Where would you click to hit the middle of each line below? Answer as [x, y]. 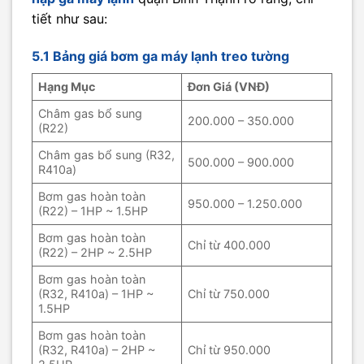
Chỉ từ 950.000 [230, 349]
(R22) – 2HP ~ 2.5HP [95, 252]
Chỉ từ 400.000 [230, 245]
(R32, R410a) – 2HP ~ [97, 349]
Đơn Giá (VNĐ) [229, 86]
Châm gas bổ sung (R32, [107, 154]
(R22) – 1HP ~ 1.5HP [93, 210]
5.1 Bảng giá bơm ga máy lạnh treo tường [160, 56]
